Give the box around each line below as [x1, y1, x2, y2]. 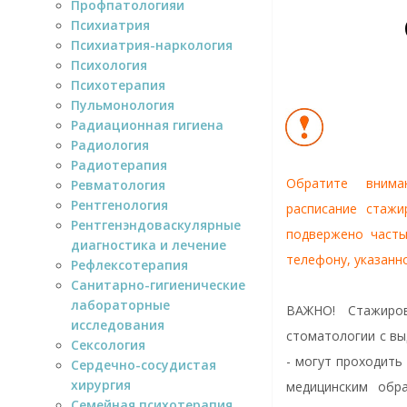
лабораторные [71, 295, 170, 313]
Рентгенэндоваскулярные [71, 215, 241, 233]
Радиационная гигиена [71, 115, 223, 134]
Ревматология [71, 175, 165, 194]
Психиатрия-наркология [71, 35, 233, 54]
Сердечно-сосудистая [71, 355, 216, 373]
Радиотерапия [71, 155, 167, 174]
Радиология [71, 135, 149, 154]
